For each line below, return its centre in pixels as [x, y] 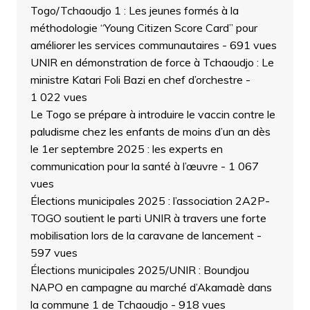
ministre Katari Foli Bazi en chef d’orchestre [136, 80]
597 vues [54, 253]
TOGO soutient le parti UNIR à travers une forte [148, 218]
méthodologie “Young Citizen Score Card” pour [144, 28]
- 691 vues [248, 45]
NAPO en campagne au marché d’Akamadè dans [151, 288]
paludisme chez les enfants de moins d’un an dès [150, 132]
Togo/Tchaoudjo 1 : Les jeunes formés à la [134, 11]
